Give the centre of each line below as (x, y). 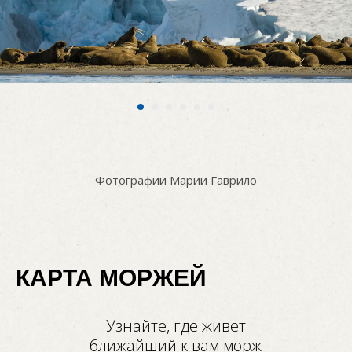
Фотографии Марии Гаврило (176, 180)
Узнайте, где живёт (176, 326)
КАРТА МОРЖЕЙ (111, 278)
